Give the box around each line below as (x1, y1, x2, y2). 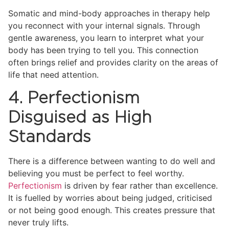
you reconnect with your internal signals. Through (8, 20, 200, 31)
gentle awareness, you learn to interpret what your (8, 33, 204, 43)
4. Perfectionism (8, 89, 140, 106)
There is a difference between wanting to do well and (8, 155, 215, 166)
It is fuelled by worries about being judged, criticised (8, 192, 212, 203)
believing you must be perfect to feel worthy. (8, 168, 184, 178)
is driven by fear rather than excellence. (62, 180, 218, 191)
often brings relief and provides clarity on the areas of (8, 57, 218, 68)
